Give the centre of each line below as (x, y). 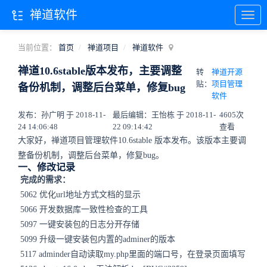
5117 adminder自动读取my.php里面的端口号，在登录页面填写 (132, 254)
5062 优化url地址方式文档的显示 (79, 195)
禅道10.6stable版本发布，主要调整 (100, 71)
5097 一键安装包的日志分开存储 (79, 224)
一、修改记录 (46, 167)
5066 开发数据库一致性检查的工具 (83, 209)
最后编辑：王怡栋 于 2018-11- (164, 115)
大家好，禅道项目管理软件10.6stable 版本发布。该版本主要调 (132, 140)
